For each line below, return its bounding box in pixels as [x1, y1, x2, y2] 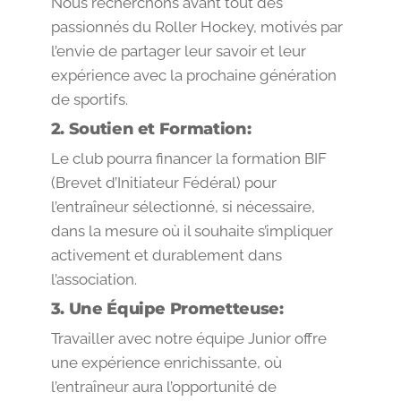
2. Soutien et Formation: [50, 118, 252, 139]
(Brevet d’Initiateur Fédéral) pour [50, 173, 277, 192]
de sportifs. [50, 90, 128, 108]
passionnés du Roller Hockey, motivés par [50, 17, 343, 36]
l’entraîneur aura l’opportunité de [50, 377, 277, 396]
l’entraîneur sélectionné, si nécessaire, [50, 197, 315, 216]
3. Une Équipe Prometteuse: [50, 298, 284, 319]
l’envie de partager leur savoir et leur [50, 41, 306, 60]
